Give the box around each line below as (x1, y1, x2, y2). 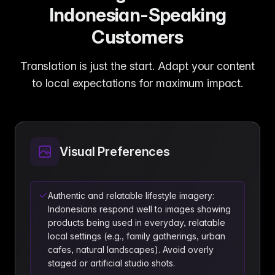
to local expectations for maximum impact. (31, 77, 244, 90)
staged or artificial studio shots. (48, 258, 175, 268)
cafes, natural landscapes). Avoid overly (48, 244, 214, 255)
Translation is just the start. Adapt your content (20, 60, 255, 72)
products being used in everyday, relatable (48, 217, 225, 228)
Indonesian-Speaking (48, 4, 227, 26)
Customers (91, 26, 184, 48)
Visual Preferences (60, 144, 170, 159)
